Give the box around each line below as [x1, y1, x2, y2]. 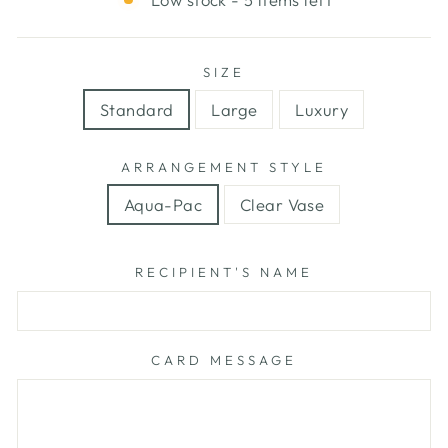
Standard [100, 99, 174, 121]
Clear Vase [240, 194, 325, 216]
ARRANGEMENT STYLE [121, 159, 327, 176]
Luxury [295, 99, 348, 121]
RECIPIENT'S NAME [135, 264, 313, 281]
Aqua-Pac [123, 194, 203, 216]
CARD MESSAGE [151, 352, 297, 369]
